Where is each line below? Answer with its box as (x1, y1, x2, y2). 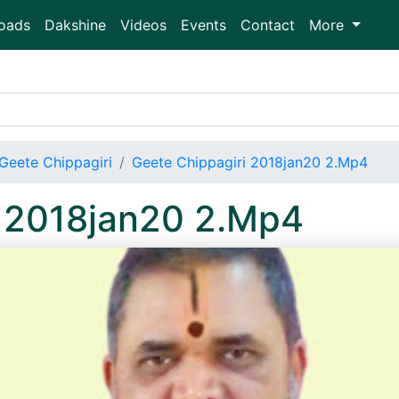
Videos (120, 16, 167, 34)
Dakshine (45, 16, 106, 34)
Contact (240, 16, 295, 34)
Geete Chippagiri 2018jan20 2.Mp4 (132, 153, 368, 171)
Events (181, 16, 226, 34)
